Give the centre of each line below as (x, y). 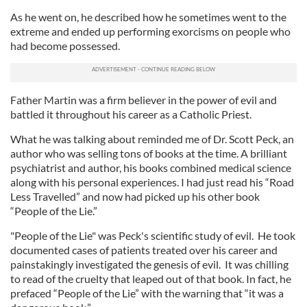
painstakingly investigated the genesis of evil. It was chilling (149, 264)
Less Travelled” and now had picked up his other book (135, 196)
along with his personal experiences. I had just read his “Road (152, 182)
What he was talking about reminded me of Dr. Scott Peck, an (152, 139)
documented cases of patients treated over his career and (144, 250)
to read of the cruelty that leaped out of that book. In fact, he (151, 279)
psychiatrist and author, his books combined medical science (151, 168)
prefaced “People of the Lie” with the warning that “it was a (147, 293)
